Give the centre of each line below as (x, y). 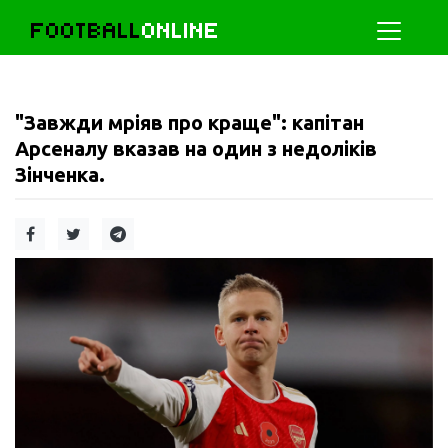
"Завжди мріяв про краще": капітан (189, 122)
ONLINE (181, 30)
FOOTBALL (86, 30)
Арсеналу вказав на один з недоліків (196, 148)
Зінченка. (60, 174)
